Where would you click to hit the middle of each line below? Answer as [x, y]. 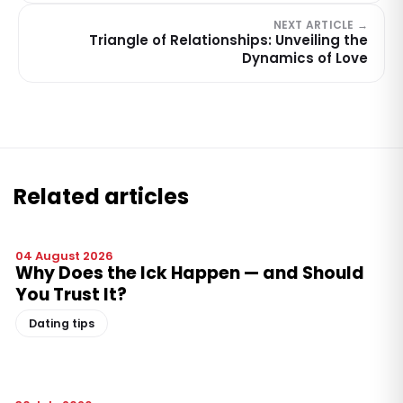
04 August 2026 [64, 255]
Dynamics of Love [305, 58]
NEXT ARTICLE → [320, 24]
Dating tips [62, 323]
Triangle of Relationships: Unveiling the [228, 40]
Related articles [101, 196]
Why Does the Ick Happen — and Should [190, 273]
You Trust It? [71, 294]
